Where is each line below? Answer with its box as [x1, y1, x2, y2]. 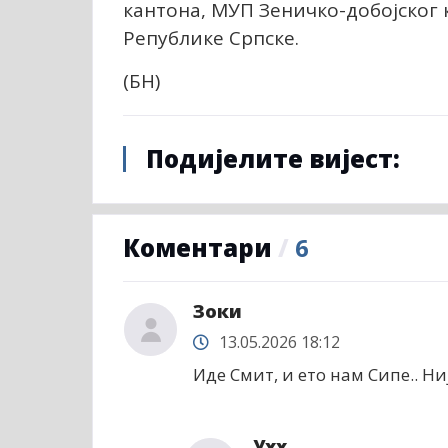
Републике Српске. [123, 25, 299, 52]
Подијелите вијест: [146, 142, 400, 176]
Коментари [123, 231, 278, 265]
